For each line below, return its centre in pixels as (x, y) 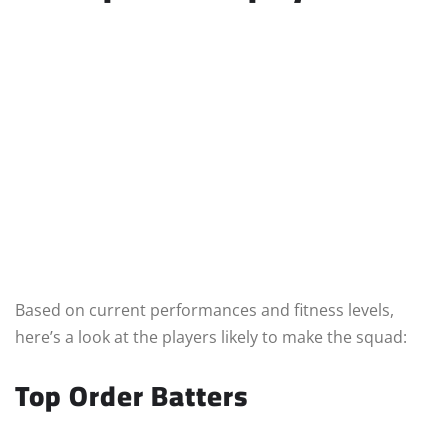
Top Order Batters (131, 396)
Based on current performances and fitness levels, (204, 310)
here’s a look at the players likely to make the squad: (211, 337)
